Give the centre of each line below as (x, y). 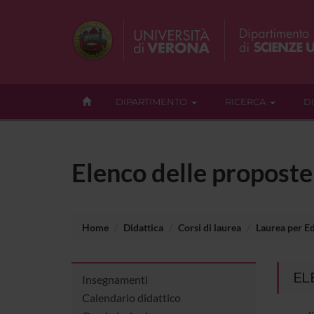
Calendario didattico (131, 297)
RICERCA (245, 102)
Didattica (143, 227)
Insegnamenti (115, 279)
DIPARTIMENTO (151, 102)
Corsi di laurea (210, 227)
